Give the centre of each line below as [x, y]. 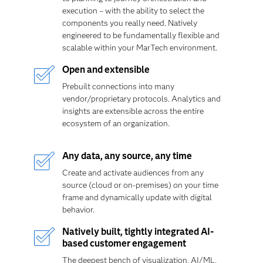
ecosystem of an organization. [116, 123]
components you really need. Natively [129, 23]
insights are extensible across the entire [133, 111]
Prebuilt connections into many [118, 86]
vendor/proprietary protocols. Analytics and [141, 99]
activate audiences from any [153, 173]
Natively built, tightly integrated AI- [138, 232]
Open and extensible [106, 70]
